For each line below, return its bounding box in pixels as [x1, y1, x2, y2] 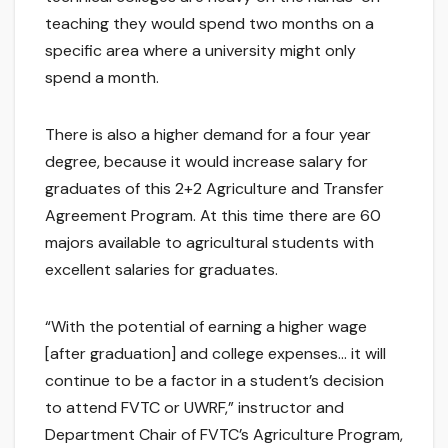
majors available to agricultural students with [45, 232, 374, 254]
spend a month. [45, 67, 159, 89]
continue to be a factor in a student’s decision [45, 370, 384, 392]
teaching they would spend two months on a [45, 13, 374, 35]
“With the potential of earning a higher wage [45, 316, 367, 338]
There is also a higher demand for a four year [45, 124, 371, 146]
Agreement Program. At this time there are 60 [45, 205, 381, 227]
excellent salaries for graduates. [45, 259, 278, 281]
